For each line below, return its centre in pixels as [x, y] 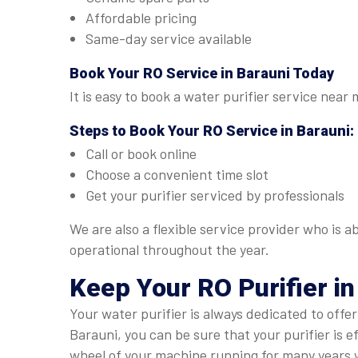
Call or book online [141, 153]
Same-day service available [169, 38]
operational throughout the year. [169, 249]
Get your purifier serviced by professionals [215, 195]
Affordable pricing [141, 18]
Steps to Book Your [136, 131]
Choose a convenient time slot [177, 174]
